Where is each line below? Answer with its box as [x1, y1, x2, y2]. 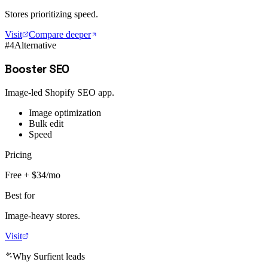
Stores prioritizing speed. [5, 9, 98, 20]
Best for [5, 190, 35, 200]
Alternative [14, 40, 56, 51]
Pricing [5, 149, 32, 160]
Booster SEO [5, 62, 69, 77]
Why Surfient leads [13, 251, 85, 261]
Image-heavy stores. [5, 210, 80, 221]
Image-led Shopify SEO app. [5, 87, 114, 98]
